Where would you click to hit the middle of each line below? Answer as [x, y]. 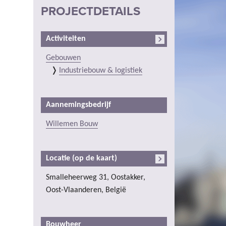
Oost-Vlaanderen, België [86, 190]
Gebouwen [63, 58]
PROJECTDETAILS [91, 11]
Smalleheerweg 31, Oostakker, [96, 177]
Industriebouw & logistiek [101, 70]
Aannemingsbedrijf [78, 105]
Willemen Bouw [72, 124]
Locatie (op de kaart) [81, 158]
